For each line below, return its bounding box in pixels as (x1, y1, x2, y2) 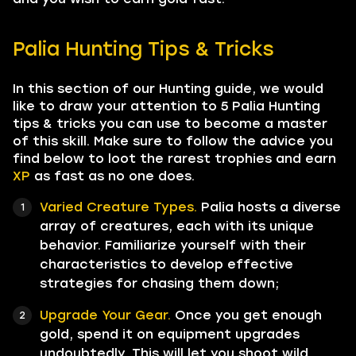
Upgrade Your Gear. (40, 307, 171, 323)
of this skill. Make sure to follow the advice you (13, 133, 333, 149)
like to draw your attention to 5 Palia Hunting (13, 98, 320, 114)
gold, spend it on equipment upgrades (40, 326, 300, 342)
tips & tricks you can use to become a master (13, 115, 327, 131)
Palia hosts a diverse (197, 199, 341, 215)
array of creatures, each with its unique (40, 218, 314, 234)
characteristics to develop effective (40, 256, 293, 272)
